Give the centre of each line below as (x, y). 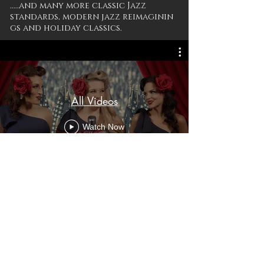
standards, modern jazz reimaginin (92, 17)
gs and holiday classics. (67, 28)
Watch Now (103, 127)
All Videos (94, 100)
